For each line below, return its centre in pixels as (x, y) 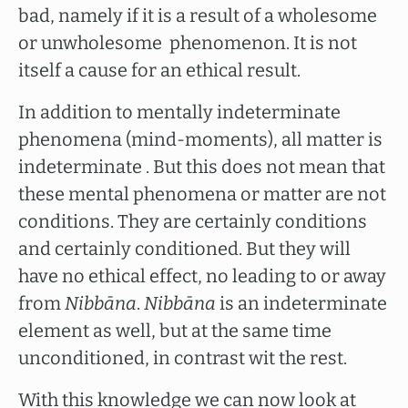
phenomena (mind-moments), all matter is (200, 139)
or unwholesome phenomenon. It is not (188, 43)
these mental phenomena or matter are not (202, 194)
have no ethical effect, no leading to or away (202, 276)
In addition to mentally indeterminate (179, 112)
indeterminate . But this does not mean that (202, 167)
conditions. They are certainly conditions (193, 221)
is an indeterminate (301, 303)
